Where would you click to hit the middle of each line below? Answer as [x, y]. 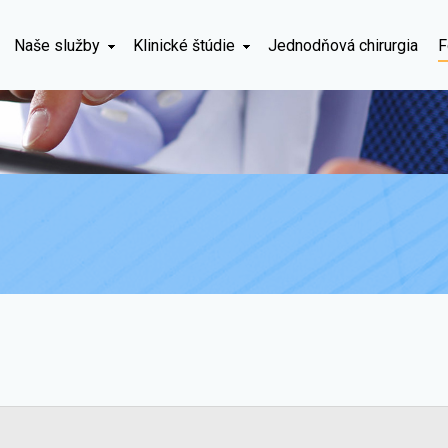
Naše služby [57, 45]
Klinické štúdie [184, 45]
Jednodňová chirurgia [343, 45]
